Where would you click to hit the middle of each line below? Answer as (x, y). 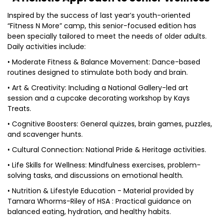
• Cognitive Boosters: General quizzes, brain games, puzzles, (110, 124)
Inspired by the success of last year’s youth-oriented (99, 15)
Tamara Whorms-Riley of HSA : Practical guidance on (99, 201)
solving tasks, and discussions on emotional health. (95, 175)
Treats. (19, 109)
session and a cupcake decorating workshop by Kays (99, 98)
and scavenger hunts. (45, 134)
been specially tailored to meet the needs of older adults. (107, 36)
